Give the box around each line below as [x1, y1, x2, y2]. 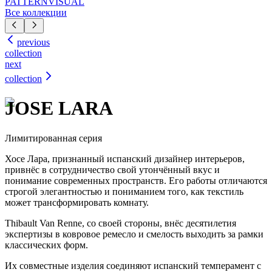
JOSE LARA [5, 97, 113, 120]
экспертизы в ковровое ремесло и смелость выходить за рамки [5, 228, 263, 239]
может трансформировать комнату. [5, 197, 149, 208]
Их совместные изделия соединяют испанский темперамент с [5, 260, 261, 271]
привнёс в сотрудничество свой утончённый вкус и [5, 164, 220, 175]
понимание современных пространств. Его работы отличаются [5, 175, 267, 186]
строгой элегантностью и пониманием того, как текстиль [5, 186, 243, 197]
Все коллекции [5, 7, 67, 18]
